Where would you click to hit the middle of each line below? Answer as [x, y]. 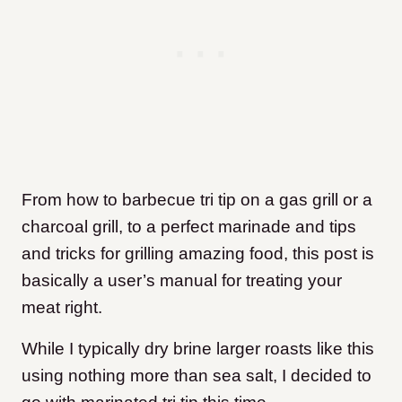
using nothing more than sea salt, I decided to [197, 376]
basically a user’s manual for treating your [182, 281]
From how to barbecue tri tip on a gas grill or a [197, 200]
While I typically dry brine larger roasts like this [198, 349]
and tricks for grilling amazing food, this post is [198, 254]
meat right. [62, 308]
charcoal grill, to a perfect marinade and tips [189, 227]
